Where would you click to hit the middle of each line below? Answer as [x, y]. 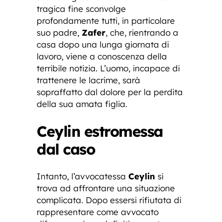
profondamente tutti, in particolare [106, 20]
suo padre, [59, 32]
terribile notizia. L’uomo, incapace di [108, 68]
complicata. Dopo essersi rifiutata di [109, 200]
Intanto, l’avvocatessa [83, 176]
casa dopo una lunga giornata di [103, 44]
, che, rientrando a [142, 32]
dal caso [66, 149]
